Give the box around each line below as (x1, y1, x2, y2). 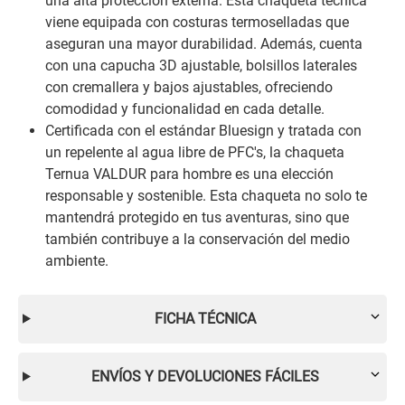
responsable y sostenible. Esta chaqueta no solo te (45, 186, 367, 204)
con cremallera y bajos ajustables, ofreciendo (45, 78, 333, 96)
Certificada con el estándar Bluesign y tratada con (45, 121, 362, 139)
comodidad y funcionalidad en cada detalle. (45, 99, 325, 118)
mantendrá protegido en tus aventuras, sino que (45, 208, 349, 226)
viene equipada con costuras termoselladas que (45, 13, 349, 31)
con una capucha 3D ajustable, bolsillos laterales (45, 56, 357, 74)
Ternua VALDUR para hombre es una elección (45, 165, 334, 183)
